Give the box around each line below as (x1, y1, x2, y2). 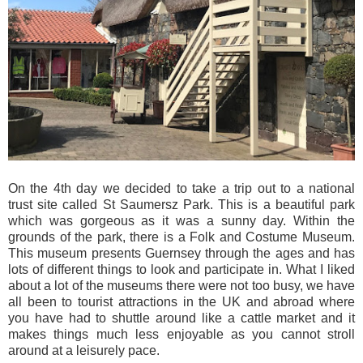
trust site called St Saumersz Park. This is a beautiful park (8, 198, 355, 212)
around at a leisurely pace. (8, 344, 160, 358)
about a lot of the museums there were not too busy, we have (8, 279, 355, 293)
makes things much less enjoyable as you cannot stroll (8, 327, 355, 342)
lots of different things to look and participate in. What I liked (8, 263, 355, 277)
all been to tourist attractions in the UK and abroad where (8, 295, 355, 310)
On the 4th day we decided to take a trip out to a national (8, 181, 355, 196)
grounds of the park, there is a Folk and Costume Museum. (8, 230, 355, 245)
